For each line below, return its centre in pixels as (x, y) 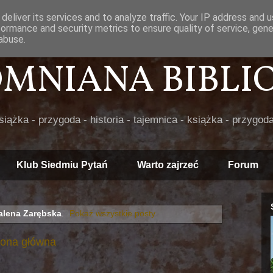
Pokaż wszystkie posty (113, 214)
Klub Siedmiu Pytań (62, 165)
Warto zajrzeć (168, 165)
